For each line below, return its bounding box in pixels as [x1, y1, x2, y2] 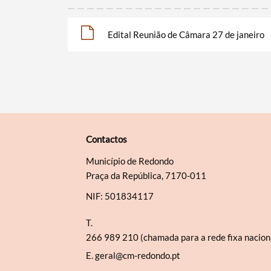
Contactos [85, 134, 127, 145]
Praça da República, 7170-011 [85, 170, 206, 181]
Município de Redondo [85, 155, 174, 167]
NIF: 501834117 [85, 191, 154, 202]
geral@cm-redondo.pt [94, 250, 180, 261]
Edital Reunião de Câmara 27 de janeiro [107, 29, 264, 41]
